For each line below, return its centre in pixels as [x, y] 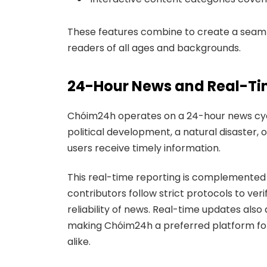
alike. [79, 241]
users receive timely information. [144, 148]
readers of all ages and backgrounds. [154, 48]
